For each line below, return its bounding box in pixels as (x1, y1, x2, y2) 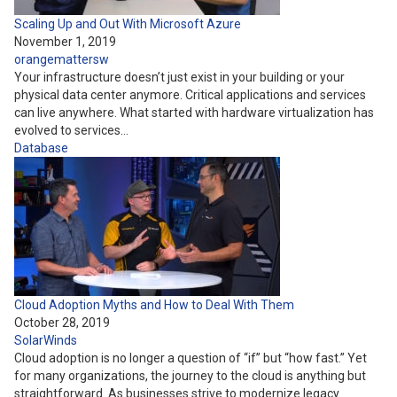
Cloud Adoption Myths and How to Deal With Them (14, 298, 294, 312)
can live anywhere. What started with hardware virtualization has (14, 105, 374, 120)
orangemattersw (14, 52, 109, 66)
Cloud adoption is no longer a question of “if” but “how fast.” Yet (14, 351, 367, 365)
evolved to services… (14, 123, 128, 137)
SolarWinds (14, 333, 77, 347)
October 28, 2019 (14, 315, 110, 330)
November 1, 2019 (14, 35, 116, 49)
